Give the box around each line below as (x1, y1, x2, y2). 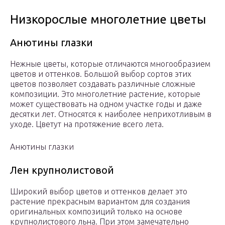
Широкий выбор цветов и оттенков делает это (10, 187, 187, 196)
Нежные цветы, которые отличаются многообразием (10, 59, 210, 69)
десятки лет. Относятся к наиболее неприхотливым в (10, 109, 211, 119)
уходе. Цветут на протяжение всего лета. (10, 120, 164, 129)
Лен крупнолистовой (10, 164, 114, 176)
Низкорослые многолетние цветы (10, 13, 206, 27)
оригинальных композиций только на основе (10, 207, 182, 216)
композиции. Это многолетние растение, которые (10, 89, 200, 99)
